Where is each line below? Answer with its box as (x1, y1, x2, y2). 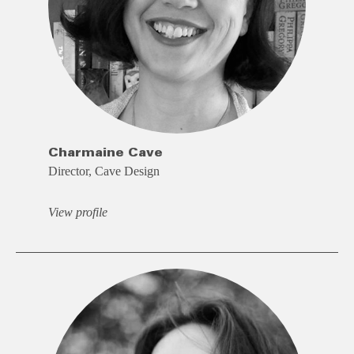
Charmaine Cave (47, 146, 163, 160)
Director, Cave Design (47, 164, 160, 179)
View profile (47, 205, 107, 220)
